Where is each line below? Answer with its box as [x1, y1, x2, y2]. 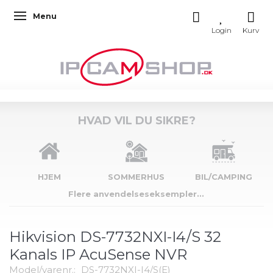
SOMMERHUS [108, 172, 165, 182]
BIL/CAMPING [194, 172, 252, 182]
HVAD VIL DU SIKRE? [77, 114, 196, 127]
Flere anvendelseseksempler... [68, 189, 205, 199]
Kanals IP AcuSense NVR [9, 245, 187, 263]
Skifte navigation [22, 13, 88, 22]
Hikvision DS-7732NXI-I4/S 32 [9, 227, 221, 246]
